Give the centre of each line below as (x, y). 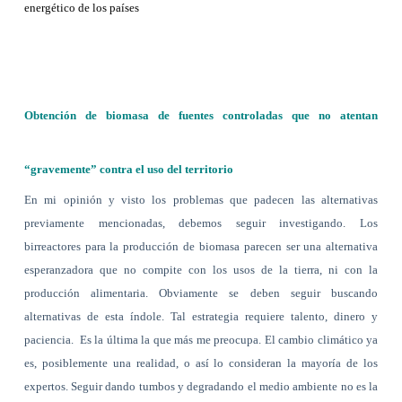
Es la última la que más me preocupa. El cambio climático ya (229, 339)
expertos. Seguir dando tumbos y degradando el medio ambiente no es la (201, 386)
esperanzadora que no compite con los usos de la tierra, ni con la (201, 269)
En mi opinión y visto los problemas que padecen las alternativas (201, 199)
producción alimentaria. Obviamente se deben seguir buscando (201, 293)
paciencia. (50, 339)
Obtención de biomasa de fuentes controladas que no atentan (201, 115)
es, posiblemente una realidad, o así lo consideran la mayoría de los (201, 363)
